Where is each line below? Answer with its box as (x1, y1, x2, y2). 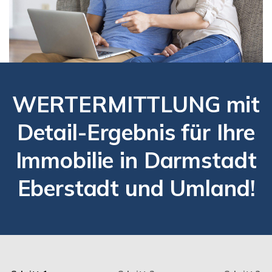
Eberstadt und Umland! (17, 174, 255, 202)
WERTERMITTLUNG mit (12, 90, 260, 118)
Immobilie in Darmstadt (15, 146, 257, 174)
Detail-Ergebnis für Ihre (16, 118, 256, 146)
